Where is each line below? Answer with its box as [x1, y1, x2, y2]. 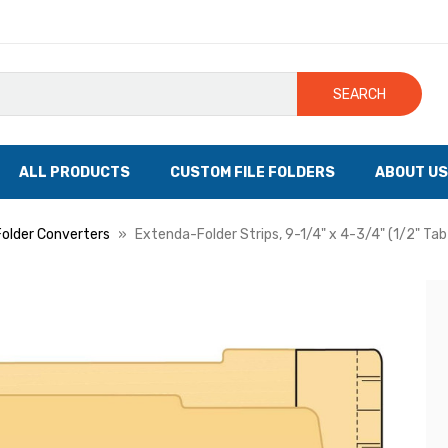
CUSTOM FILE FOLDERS [170, 163, 335, 181]
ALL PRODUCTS [19, 163, 130, 181]
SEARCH [333, 85, 387, 103]
